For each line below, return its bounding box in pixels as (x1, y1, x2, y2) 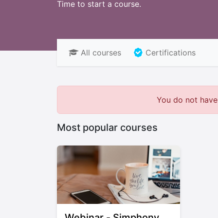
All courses (81, 48, 121, 57)
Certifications (145, 48, 196, 57)
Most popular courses (57, 122, 158, 133)
